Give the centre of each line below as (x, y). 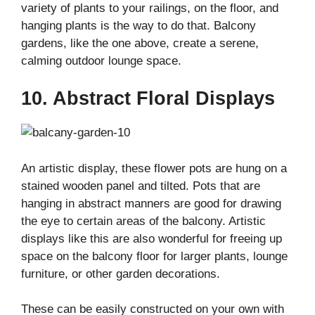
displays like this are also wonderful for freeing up (152, 238)
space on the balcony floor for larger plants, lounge (154, 256)
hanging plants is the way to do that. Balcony (139, 25)
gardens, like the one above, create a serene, (140, 43)
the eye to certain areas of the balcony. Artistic (143, 221)
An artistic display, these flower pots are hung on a (154, 168)
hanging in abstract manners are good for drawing (151, 203)
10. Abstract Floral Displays (148, 99)
